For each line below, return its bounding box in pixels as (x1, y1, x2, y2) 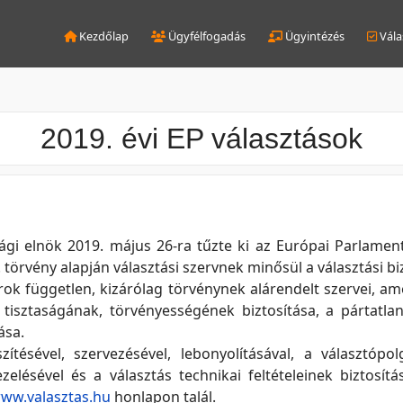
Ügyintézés (282, 27, 345, 44)
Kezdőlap (76, 27, 129, 44)
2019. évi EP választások (40, 122, 363, 155)
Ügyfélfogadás (166, 27, 246, 44)
